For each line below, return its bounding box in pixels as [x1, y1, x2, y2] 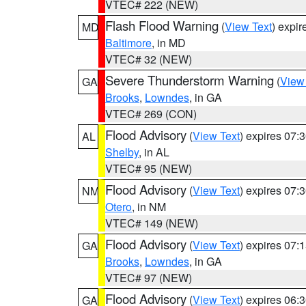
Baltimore [105, 35, 152, 51]
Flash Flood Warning [105, 16, 219, 34]
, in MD [152, 35, 186, 51]
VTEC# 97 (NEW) [105, 270, 192, 286]
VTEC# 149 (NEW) [105, 215, 198, 231]
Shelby [105, 144, 139, 160]
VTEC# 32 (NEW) [105, 51, 192, 67]
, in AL [139, 144, 169, 160]
